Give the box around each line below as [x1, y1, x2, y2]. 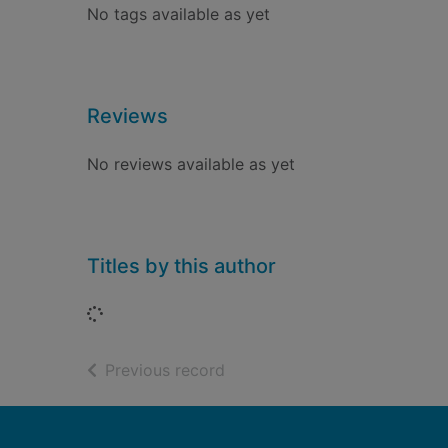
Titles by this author [87, 254, 276, 278]
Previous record [105, 360, 225, 380]
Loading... [102, 303, 175, 323]
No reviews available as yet [87, 154, 295, 174]
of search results [224, 359, 350, 379]
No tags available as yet [87, 4, 270, 24]
